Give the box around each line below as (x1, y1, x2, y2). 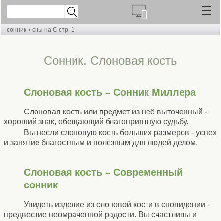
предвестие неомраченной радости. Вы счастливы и (4, 210, 197, 219)
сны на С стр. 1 (32, 26, 74, 33)
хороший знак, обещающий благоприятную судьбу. (4, 117, 188, 126)
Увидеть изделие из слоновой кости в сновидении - (24, 200, 210, 209)
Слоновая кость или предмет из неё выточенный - (24, 107, 207, 116)
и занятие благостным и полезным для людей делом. (4, 138, 198, 147)
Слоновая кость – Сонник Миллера (24, 87, 196, 98)
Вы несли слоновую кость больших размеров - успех (24, 128, 217, 137)
